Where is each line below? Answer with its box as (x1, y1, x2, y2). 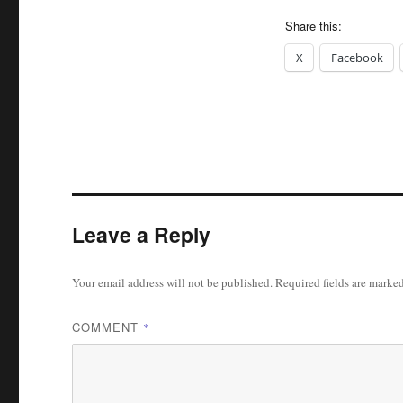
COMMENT (72, 318, 144, 336)
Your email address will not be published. (72, 274, 273, 291)
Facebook (330, 49, 383, 67)
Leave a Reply (72, 219, 211, 250)
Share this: (284, 17, 342, 35)
